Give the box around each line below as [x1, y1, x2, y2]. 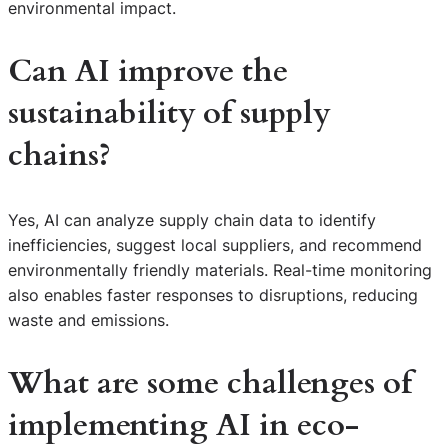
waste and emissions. [8, 309, 169, 330]
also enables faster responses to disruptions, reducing [8, 284, 418, 305]
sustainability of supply [8, 93, 330, 135]
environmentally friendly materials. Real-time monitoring [8, 259, 432, 280]
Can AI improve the [8, 51, 288, 93]
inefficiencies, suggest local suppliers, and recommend [8, 234, 422, 255]
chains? [8, 135, 111, 177]
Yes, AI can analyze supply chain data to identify [8, 209, 376, 230]
